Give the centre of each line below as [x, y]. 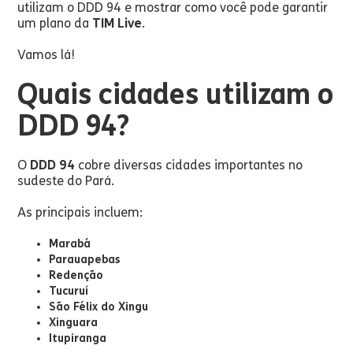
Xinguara [74, 323]
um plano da [55, 23]
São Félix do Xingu [99, 307]
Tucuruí [69, 291]
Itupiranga [78, 338]
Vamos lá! [46, 55]
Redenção [76, 275]
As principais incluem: [80, 212]
